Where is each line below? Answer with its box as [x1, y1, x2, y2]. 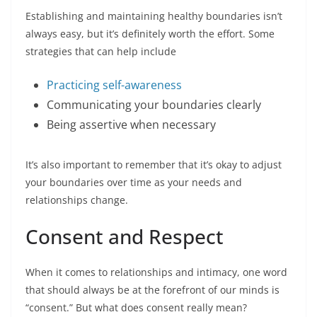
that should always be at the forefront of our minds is [25, 283, 279, 296]
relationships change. [25, 193, 128, 207]
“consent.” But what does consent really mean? [25, 301, 247, 314]
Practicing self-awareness [47, 77, 182, 93]
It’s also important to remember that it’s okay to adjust [25, 158, 282, 171]
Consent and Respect [25, 223, 224, 250]
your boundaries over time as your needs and [25, 175, 242, 189]
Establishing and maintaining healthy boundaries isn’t [25, 9, 282, 23]
